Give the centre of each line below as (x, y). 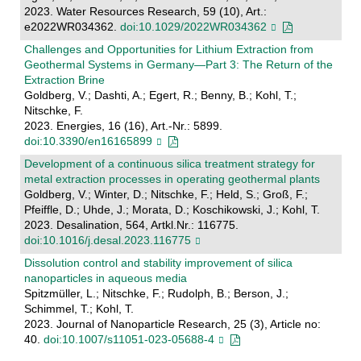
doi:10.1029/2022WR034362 (193, 26)
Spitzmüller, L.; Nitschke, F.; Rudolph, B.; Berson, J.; (156, 293)
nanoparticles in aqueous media (105, 278)
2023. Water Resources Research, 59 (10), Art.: (145, 11)
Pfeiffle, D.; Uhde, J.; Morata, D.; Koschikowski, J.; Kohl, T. (172, 209)
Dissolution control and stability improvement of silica (158, 262)
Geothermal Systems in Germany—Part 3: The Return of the (178, 64)
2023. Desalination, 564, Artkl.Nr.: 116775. (131, 224)
